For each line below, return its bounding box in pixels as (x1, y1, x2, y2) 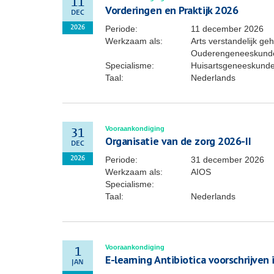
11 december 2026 (191, 24, 264, 34)
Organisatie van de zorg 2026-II (105, 134, 251, 148)
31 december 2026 (191, 155, 264, 165)
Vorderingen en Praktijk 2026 (105, 3, 239, 17)
